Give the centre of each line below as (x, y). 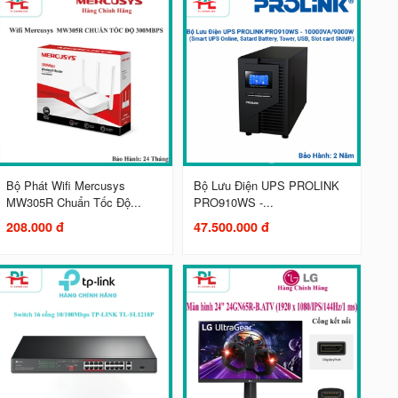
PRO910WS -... (233, 202)
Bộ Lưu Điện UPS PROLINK (266, 185)
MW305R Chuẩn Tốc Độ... (73, 202)
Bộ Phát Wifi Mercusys (65, 185)
